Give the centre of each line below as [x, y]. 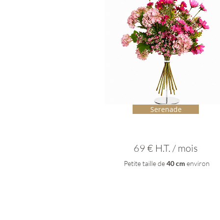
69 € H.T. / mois [165, 148]
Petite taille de [145, 164]
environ [197, 164]
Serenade [166, 110]
